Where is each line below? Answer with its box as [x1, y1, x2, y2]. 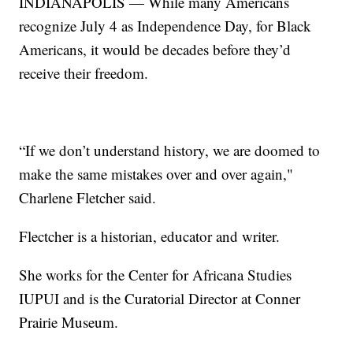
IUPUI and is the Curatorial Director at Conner [19, 288, 301, 308]
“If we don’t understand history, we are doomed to [19, 139, 321, 160]
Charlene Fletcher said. [19, 187, 157, 207]
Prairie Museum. [19, 311, 119, 332]
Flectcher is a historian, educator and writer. [19, 225, 281, 246]
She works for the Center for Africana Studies [19, 264, 292, 284]
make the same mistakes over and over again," [19, 163, 294, 184]
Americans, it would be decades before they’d [19, 39, 292, 59]
